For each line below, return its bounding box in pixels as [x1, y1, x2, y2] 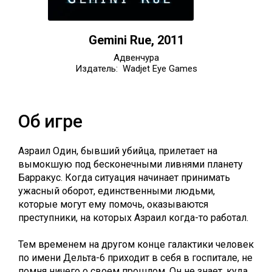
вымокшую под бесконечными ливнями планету [18, 158, 243, 170]
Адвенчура [113, 52, 159, 63]
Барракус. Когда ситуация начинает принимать [18, 172, 230, 183]
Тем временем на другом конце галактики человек [18, 239, 254, 250]
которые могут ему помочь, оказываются [18, 199, 208, 210]
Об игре [18, 110, 83, 132]
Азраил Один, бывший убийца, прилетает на [18, 145, 217, 157]
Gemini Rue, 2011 [88, 33, 184, 47]
